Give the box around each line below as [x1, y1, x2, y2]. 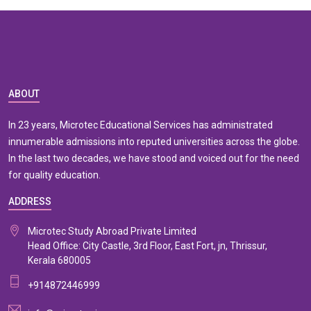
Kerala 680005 [28, 255, 91, 266]
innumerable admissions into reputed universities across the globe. [8, 136, 300, 147]
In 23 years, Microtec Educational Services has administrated [8, 119, 273, 131]
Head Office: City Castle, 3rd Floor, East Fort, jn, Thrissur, [28, 240, 267, 251]
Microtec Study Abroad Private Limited [28, 226, 196, 237]
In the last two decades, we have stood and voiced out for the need [8, 153, 299, 164]
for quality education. [8, 169, 101, 180]
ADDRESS [8, 196, 51, 207]
